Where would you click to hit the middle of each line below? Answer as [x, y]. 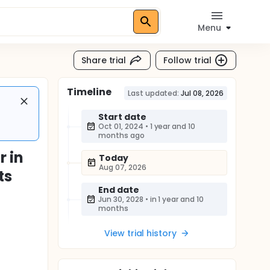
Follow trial [187, 60]
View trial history [140, 233]
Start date [122, 117]
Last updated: [153, 93]
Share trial [104, 60]
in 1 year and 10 [177, 199]
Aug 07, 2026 [123, 167]
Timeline [89, 92]
